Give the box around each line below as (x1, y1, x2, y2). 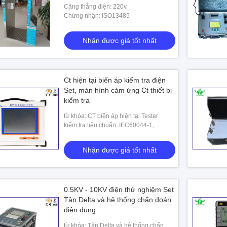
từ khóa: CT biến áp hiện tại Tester (64, 112, 158, 120)
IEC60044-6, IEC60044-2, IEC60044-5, (64, 131, 172, 138)
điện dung (64, 206, 96, 214)
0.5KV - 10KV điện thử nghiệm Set (64, 185, 174, 194)
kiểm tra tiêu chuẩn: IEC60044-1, (64, 122, 154, 129)
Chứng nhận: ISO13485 (64, 12, 130, 19)
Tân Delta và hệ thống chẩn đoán (64, 196, 171, 204)
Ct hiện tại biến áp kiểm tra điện (64, 76, 166, 84)
